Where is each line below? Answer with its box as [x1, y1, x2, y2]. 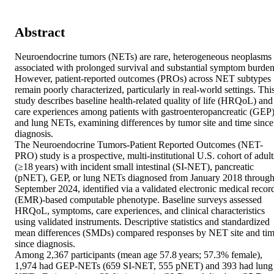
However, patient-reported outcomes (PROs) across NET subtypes [15, 73, 271, 84]
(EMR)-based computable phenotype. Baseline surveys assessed [15, 194, 262, 206]
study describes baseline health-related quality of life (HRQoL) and [15, 95, 273, 106]
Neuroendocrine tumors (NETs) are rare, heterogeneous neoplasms [15, 51, 272, 62]
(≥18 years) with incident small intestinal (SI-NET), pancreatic [15, 161, 254, 172]
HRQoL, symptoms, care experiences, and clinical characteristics [15, 206, 265, 217]
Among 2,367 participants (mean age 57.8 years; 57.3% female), [15, 250, 262, 261]
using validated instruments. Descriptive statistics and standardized [15, 217, 270, 228]
